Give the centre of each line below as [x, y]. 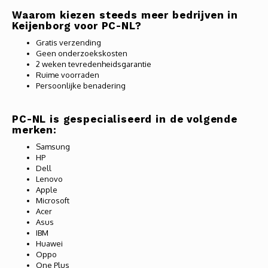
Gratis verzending [68, 42]
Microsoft [53, 200]
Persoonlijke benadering [81, 86]
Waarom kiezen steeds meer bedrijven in [125, 15]
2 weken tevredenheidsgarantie [94, 64]
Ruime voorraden [68, 75]
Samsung [53, 147]
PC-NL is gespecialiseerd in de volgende [125, 119]
